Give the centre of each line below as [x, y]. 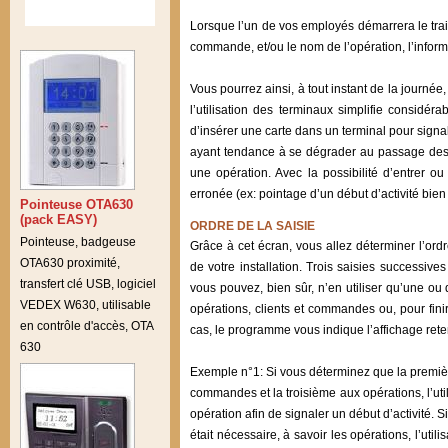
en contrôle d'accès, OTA [86, 326]
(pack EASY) [58, 219]
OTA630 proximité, [70, 263]
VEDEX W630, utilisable [85, 305]
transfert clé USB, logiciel [88, 284]
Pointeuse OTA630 [76, 204]
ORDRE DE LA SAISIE [252, 226]
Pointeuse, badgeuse [78, 242]
